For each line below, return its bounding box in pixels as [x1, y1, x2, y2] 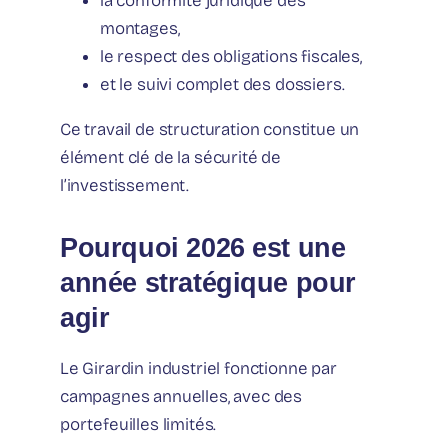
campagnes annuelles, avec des [60, 386, 303, 408]
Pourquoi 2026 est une [60, 232, 346, 264]
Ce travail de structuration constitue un [60, 119, 360, 141]
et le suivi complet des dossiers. [100, 74, 345, 96]
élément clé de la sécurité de [60, 147, 282, 169]
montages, [100, 18, 180, 40]
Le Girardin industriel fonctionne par [60, 358, 337, 380]
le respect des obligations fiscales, [100, 46, 362, 68]
